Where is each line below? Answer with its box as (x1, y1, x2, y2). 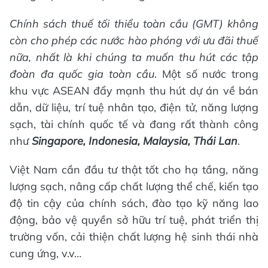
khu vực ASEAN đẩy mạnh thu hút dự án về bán (10, 84, 258, 98)
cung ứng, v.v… (10, 246, 81, 261)
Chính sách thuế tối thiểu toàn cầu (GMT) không (10, 17, 258, 31)
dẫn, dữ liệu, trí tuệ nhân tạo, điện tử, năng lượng (10, 100, 258, 115)
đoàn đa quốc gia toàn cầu (10, 67, 155, 81)
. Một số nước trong (154, 67, 259, 81)
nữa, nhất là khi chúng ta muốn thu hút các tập (10, 50, 258, 65)
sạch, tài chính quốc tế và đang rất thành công (10, 117, 258, 132)
